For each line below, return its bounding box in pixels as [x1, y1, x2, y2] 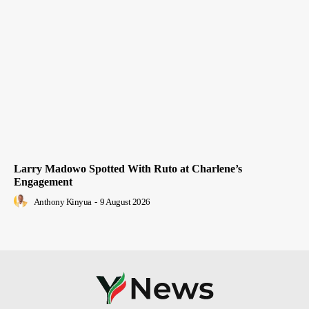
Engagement [14, 176, 72, 188]
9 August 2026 [100, 197, 150, 208]
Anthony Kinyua [33, 197, 92, 208]
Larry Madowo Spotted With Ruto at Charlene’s [14, 163, 242, 175]
